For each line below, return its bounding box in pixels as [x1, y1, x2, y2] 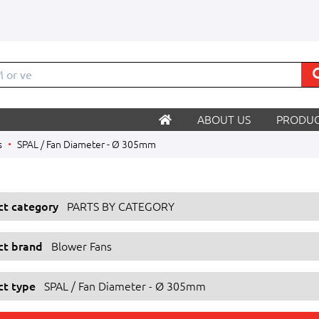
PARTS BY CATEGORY [67, 200, 174, 213]
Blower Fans [51, 240, 112, 253]
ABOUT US [197, 113, 251, 126]
